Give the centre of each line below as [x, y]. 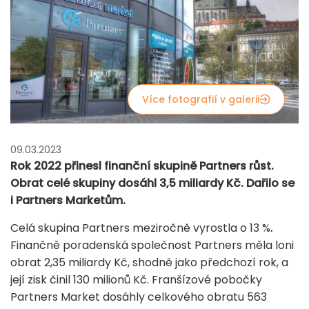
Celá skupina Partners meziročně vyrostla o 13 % [140, 228]
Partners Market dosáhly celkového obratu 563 [139, 297]
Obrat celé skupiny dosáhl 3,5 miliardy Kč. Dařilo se [152, 183]
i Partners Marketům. [68, 200]
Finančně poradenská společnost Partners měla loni [152, 245]
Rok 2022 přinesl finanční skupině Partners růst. [142, 166]
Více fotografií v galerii [201, 99]
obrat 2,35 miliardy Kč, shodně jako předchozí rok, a [149, 262]
